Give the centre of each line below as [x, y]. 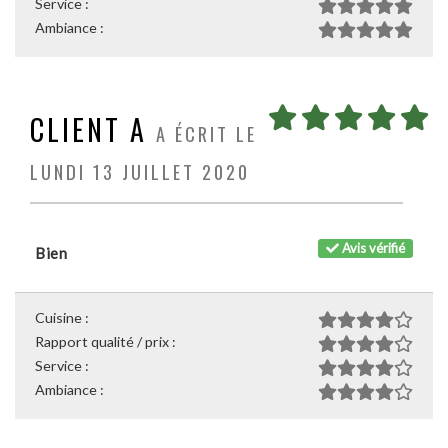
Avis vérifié [372, 247]
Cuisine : [62, 317]
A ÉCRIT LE [206, 133]
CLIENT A [88, 129]
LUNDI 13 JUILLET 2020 [140, 171]
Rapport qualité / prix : [105, 341]
